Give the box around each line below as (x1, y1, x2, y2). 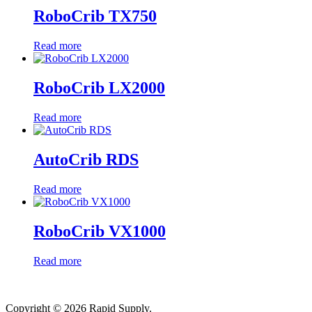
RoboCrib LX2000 (33, 79, 165, 97)
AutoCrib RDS (33, 150, 139, 169)
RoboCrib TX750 (33, 7, 157, 26)
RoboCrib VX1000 (33, 221, 166, 240)
